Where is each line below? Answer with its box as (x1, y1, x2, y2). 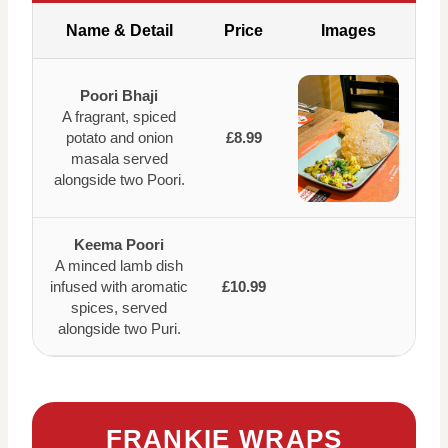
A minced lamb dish (55, 257, 183, 275)
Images (321, 22, 376, 40)
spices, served (71, 299, 167, 317)
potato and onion (65, 129, 173, 147)
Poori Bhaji (80, 87, 158, 105)
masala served (70, 150, 168, 168)
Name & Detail (65, 22, 173, 40)
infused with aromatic (50, 278, 188, 296)
